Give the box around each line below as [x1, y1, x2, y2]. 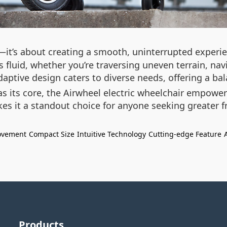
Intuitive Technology [77, 129, 146, 139]
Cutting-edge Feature [148, 129, 221, 139]
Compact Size [29, 129, 74, 139]
